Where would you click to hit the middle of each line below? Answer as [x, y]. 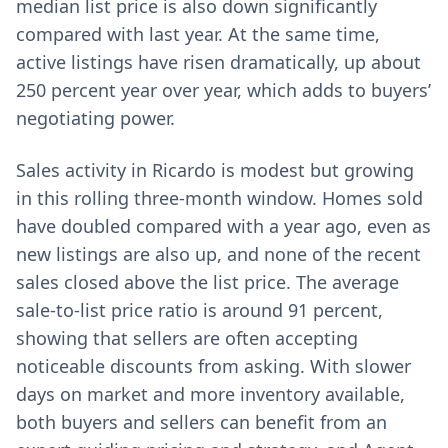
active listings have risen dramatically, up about [218, 62]
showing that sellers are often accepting [187, 338]
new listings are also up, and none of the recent [218, 254]
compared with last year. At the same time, [198, 34]
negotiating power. [95, 118]
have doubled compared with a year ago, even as [223, 226]
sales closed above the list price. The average [207, 282]
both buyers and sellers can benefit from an [201, 422]
